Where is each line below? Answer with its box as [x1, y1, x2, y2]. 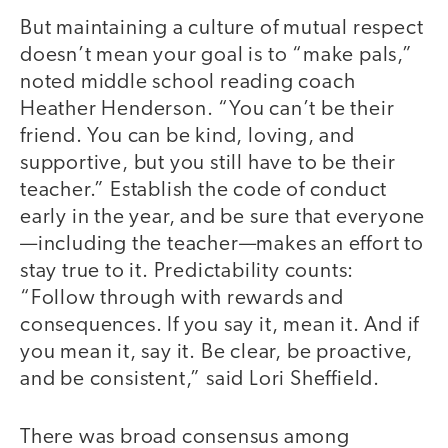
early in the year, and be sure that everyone [20, 206, 426, 228]
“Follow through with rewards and [20, 287, 344, 309]
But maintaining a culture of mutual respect [20, 17, 424, 39]
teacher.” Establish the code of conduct [20, 179, 388, 201]
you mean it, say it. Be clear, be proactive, [20, 341, 414, 363]
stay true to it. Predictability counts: [20, 260, 355, 282]
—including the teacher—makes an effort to [20, 233, 424, 255]
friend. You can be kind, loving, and [20, 125, 355, 147]
